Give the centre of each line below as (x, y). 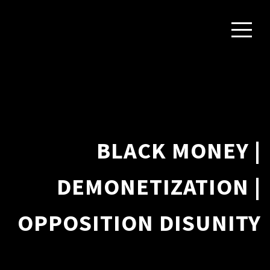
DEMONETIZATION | (159, 187)
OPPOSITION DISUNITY (139, 223)
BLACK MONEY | (179, 150)
